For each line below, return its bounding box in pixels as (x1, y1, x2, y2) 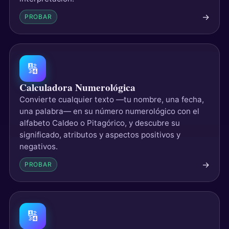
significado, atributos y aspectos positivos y (19, 130, 180, 140)
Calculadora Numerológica (19, 80, 135, 95)
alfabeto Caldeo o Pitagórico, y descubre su (19, 118, 180, 128)
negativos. (19, 142, 58, 152)
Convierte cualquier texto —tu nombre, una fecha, (19, 95, 204, 105)
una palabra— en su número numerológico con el (19, 106, 199, 117)
